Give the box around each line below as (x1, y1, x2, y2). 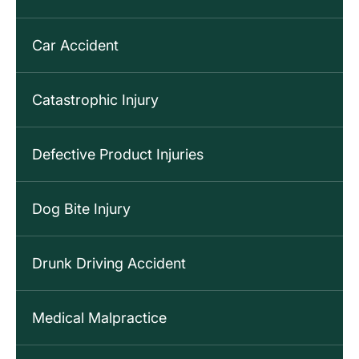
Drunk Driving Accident (32, 255, 186, 272)
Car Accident (32, 37, 119, 54)
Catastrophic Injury (32, 91, 159, 109)
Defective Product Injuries (32, 146, 204, 163)
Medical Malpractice (32, 309, 167, 327)
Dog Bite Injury (32, 200, 131, 218)
